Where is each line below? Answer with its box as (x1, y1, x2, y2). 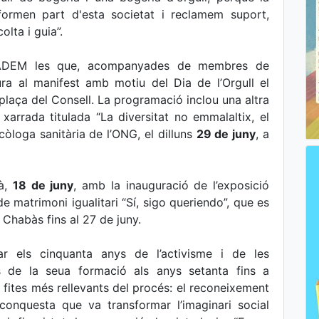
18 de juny (12, 178, 74, 192)
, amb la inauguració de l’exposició (73, 178, 269, 192)
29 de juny (196, 127, 256, 141)
